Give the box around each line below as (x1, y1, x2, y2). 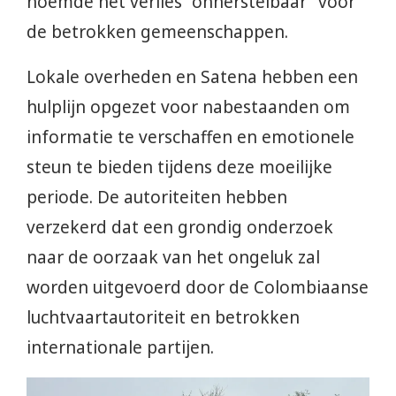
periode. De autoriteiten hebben (27, 185, 287, 209)
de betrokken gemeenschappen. (27, 19, 288, 43)
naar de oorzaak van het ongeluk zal (27, 245, 320, 269)
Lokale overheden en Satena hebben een (27, 65, 358, 88)
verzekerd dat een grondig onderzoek (27, 215, 333, 239)
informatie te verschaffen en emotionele (27, 125, 354, 148)
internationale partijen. (27, 335, 214, 359)
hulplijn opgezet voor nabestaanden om (27, 95, 350, 118)
